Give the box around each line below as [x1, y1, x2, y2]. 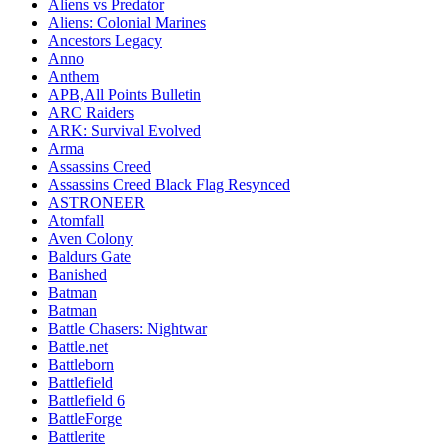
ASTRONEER [48, 194, 145, 211]
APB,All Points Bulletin [48, 86, 201, 103]
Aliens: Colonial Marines [48, 14, 206, 31]
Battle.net [48, 338, 108, 355]
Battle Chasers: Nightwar [48, 320, 207, 337]
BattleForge [48, 410, 122, 427]
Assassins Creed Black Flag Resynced [48, 176, 290, 193]
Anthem [48, 68, 99, 85]
